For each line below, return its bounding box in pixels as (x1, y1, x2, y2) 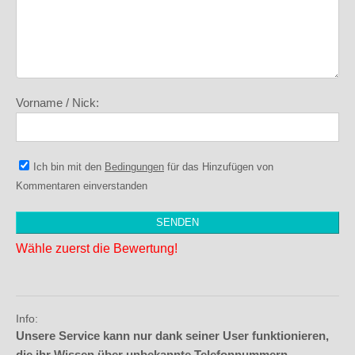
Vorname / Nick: (16, 96, 99, 110)
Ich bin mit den (33, 161, 105, 174)
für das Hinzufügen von (164, 161, 273, 174)
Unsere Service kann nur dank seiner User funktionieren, (16, 329, 329, 343)
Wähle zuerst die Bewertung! (16, 242, 177, 256)
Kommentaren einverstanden (16, 180, 147, 193)
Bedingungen (105, 161, 164, 174)
